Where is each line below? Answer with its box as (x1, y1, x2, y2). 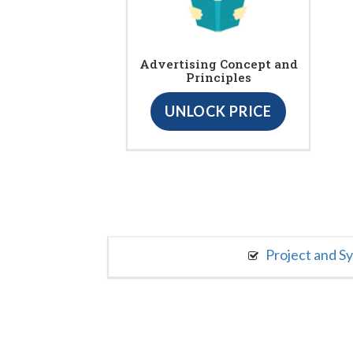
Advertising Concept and (139, 55, 298, 72)
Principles (185, 69, 251, 85)
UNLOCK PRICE (164, 102, 273, 120)
